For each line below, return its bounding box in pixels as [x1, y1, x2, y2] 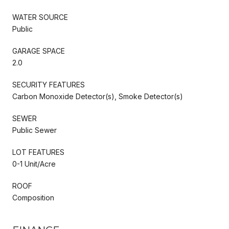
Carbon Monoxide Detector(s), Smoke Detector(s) [12, 91, 183, 101]
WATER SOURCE [12, 12, 68, 21]
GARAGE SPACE [12, 46, 65, 55]
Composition [12, 193, 54, 202]
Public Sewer [12, 125, 57, 134]
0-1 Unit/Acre [12, 159, 56, 168]
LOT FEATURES [12, 147, 64, 156]
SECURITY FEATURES [12, 80, 85, 89]
